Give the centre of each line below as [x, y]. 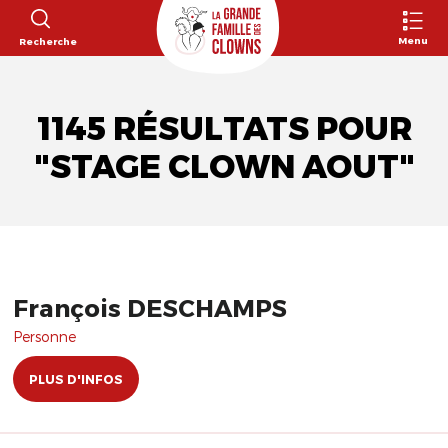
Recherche [47, 40]
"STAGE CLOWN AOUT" [224, 166]
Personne [44, 336]
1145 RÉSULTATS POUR [224, 128]
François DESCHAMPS [150, 307]
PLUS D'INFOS [76, 379]
